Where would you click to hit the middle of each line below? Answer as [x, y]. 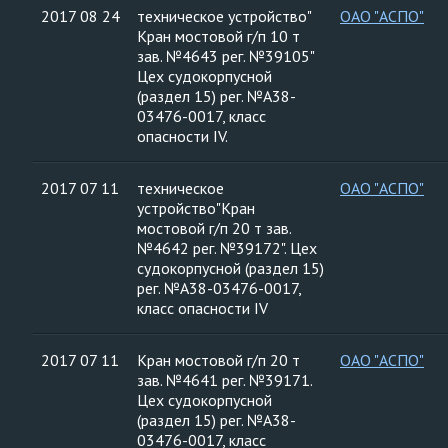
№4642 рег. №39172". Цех [227, 248]
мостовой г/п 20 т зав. [214, 228]
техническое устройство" [224, 16]
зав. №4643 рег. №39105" [226, 56]
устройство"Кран [196, 208]
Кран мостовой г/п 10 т [218, 36]
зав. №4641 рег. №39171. [225, 380]
